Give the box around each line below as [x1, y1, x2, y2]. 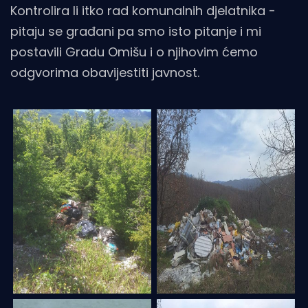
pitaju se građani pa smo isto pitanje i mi [10, 23, 261, 41]
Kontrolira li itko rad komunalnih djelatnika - [10, 2, 276, 20]
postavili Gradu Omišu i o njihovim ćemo [10, 43, 258, 61]
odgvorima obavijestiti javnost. [10, 64, 199, 82]
